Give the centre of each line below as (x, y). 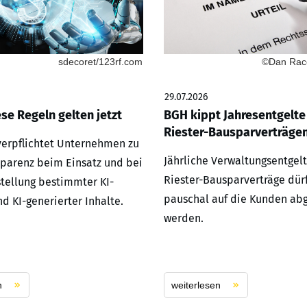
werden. (184, 219)
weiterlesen (196, 285)
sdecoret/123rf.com (100, 62)
